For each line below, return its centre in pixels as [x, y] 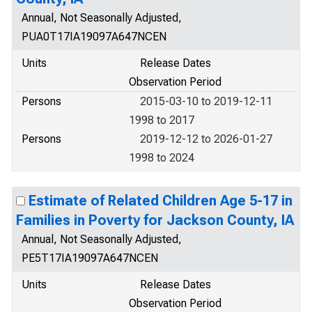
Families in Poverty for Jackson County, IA [155, 220]
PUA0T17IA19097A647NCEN [94, 37]
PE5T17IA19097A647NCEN [90, 258]
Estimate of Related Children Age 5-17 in [161, 201]
